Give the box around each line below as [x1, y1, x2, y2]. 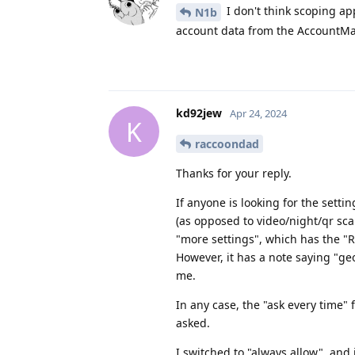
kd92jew [176, 105, 222, 121]
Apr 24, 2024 [230, 106, 287, 121]
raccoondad [195, 136, 259, 151]
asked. [176, 315, 210, 330]
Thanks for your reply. [176, 165, 292, 181]
